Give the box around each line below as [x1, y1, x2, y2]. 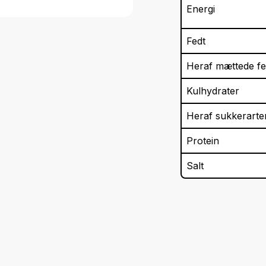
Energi [186, 3, 215, 15]
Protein [186, 135, 219, 147]
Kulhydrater [186, 85, 239, 97]
